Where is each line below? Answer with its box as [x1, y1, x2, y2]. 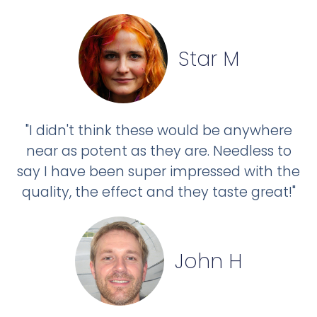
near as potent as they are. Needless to [25, 141, 292, 161]
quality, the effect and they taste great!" [21, 182, 296, 202]
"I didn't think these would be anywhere [25, 120, 292, 140]
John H [175, 247, 242, 275]
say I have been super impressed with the [17, 161, 300, 181]
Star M [178, 45, 239, 73]
